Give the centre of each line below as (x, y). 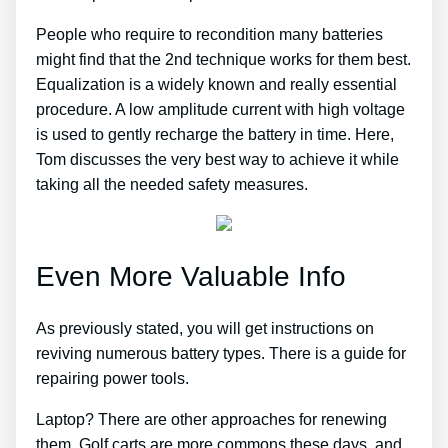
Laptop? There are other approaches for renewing (211, 420)
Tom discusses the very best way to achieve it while (217, 159)
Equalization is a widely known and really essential (216, 84)
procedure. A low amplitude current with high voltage (220, 109)
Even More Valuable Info (191, 276)
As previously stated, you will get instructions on (205, 329)
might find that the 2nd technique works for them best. (223, 59)
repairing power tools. (112, 379)
